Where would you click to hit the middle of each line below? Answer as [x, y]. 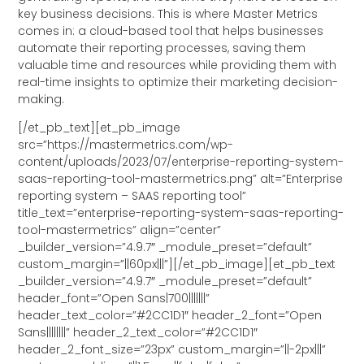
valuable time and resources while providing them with [178, 65]
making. [41, 99]
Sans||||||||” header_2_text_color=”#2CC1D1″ [138, 333]
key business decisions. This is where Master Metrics [168, 13]
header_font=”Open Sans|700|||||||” [114, 299]
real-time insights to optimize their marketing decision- [178, 82]
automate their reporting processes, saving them [162, 48]
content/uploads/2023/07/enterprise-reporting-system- [181, 162]
